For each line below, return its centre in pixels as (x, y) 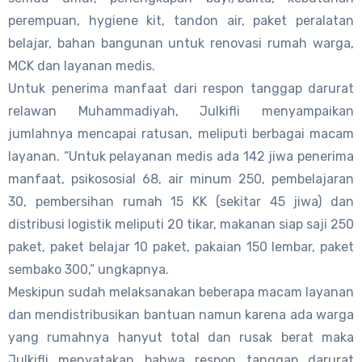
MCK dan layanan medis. (82, 65)
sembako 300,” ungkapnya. (88, 269)
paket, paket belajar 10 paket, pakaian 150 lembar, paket (181, 246)
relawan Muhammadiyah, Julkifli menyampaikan (181, 111)
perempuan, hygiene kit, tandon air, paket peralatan (181, 20)
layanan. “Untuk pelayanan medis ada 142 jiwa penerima (181, 156)
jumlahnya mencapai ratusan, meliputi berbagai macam (181, 133)
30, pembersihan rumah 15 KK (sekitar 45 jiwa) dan (181, 201)
